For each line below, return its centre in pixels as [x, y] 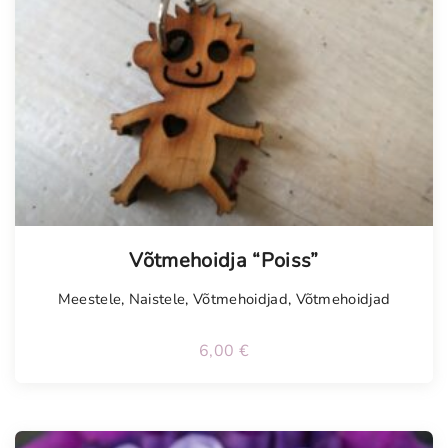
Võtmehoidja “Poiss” [224, 261]
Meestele [89, 299]
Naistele [157, 299]
